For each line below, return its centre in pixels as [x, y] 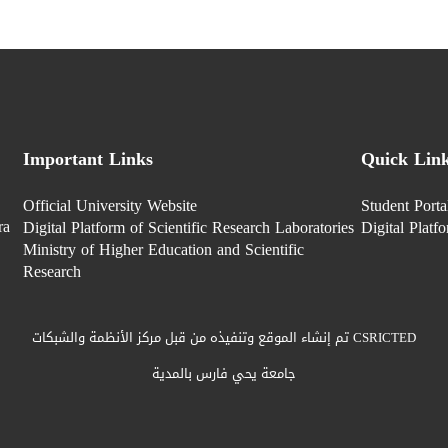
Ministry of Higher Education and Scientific [163, 250]
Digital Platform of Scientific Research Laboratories [188, 228]
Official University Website [109, 206]
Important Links [87, 159]
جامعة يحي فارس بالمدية [224, 374]
